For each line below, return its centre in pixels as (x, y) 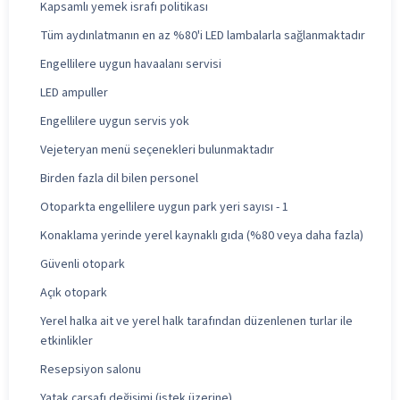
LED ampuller (74, 92)
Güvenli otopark (83, 264)
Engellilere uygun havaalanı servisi (131, 64)
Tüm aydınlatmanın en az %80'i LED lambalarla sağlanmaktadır (203, 35)
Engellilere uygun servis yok (115, 121)
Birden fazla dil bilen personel (119, 178)
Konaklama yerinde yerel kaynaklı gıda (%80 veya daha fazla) (202, 235)
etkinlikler (67, 341)
